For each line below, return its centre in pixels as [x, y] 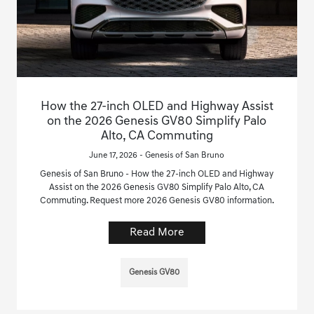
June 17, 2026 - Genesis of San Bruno [157, 156]
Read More [157, 233]
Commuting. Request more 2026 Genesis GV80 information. [157, 201]
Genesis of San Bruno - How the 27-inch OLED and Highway [157, 175]
